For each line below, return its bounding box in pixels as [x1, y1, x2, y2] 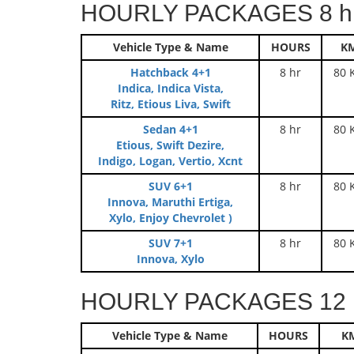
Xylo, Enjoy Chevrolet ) [108, 210, 232, 225]
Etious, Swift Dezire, [116, 137, 224, 153]
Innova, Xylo [136, 251, 205, 266]
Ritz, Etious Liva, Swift [110, 96, 231, 111]
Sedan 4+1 [142, 122, 198, 137]
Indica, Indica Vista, [117, 81, 224, 96]
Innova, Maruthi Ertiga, [107, 194, 233, 209]
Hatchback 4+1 [130, 65, 211, 80]
